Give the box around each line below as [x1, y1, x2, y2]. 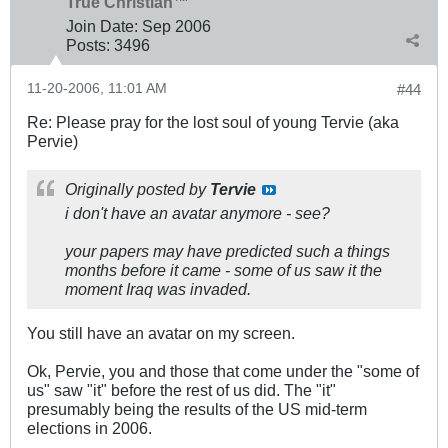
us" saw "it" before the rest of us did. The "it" [27, 381, 336, 400]
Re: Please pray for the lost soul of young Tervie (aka [27, 113, 399, 132]
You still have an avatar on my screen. [27, 324, 295, 343]
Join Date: [66, 17, 138, 36]
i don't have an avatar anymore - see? [65, 204, 330, 223]
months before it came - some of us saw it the [65, 261, 382, 280]
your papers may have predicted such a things [65, 242, 390, 261]
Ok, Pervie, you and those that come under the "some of [27, 362, 419, 381]
